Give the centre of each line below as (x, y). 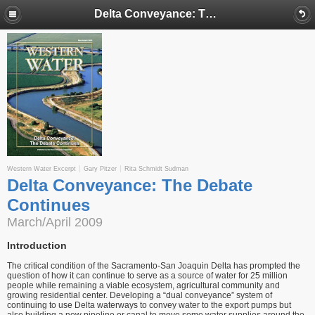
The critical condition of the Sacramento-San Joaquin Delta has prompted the (154, 266)
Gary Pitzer (100, 169)
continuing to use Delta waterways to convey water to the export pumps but (149, 306)
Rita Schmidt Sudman (156, 169)
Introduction (37, 246)
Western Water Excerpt (41, 169)
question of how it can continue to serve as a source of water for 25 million (147, 276)
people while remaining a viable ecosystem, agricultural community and (143, 286)
